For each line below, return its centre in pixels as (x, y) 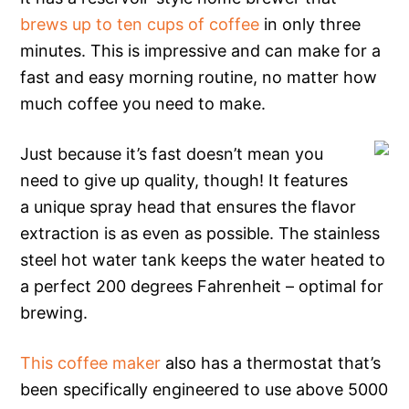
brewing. (54, 312)
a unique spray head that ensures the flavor (189, 206)
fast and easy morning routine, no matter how (199, 77)
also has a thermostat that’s (271, 362)
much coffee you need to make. (143, 103)
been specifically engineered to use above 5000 (204, 389)
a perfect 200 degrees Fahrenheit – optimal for (202, 286)
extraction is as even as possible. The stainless (200, 233)
